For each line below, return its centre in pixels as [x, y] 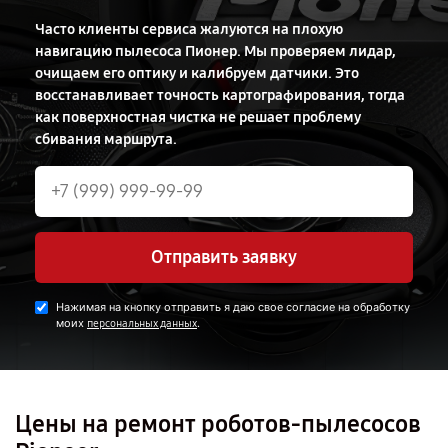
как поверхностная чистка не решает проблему [198, 117]
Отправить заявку [224, 257]
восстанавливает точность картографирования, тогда [220, 95]
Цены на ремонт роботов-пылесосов [218, 424]
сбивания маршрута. [106, 139]
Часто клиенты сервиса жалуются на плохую [189, 29]
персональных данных [142, 323]
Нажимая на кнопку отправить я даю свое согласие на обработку [233, 307]
